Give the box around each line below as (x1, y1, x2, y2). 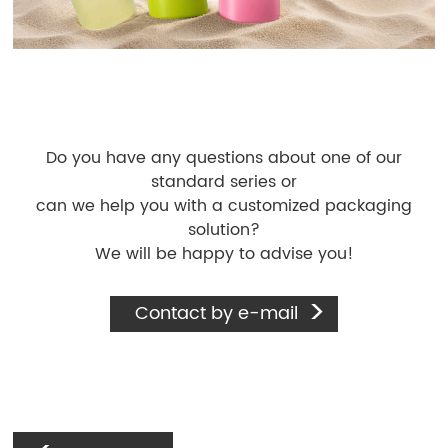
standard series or (151, 169, 297, 196)
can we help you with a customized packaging (36, 193, 412, 220)
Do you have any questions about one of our (46, 145, 402, 172)
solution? (188, 217, 260, 244)
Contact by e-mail (135, 299, 298, 329)
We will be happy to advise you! (94, 241, 354, 268)
